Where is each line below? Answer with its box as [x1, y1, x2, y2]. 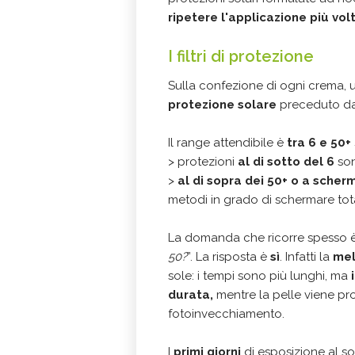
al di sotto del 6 [238, 154, 334, 169]
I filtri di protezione [168, 46, 314, 66]
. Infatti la [280, 249, 333, 264]
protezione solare [168, 97, 277, 112]
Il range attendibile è [168, 135, 287, 150]
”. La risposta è [187, 249, 270, 264]
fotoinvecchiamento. [168, 306, 284, 321]
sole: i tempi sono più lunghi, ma [168, 268, 351, 283]
